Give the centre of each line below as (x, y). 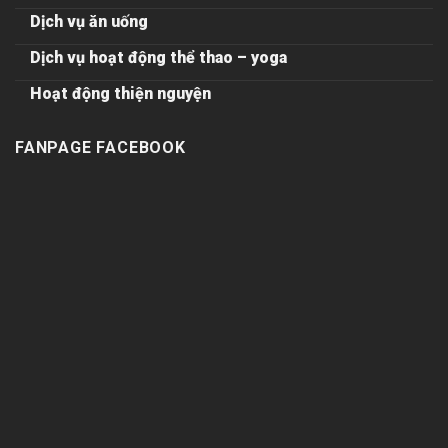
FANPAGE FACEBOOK (100, 148)
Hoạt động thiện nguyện (120, 94)
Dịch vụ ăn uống (89, 22)
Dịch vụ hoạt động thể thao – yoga (158, 58)
